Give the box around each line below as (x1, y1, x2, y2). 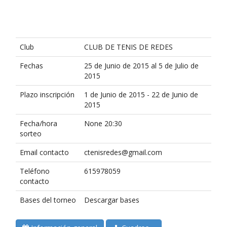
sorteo (20, 129, 42, 138)
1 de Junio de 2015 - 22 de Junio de (84, 90, 198, 99)
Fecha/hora (20, 119, 57, 128)
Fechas (20, 61, 43, 70)
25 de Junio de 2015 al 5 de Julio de (84, 61, 199, 70)
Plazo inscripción (20, 90, 74, 99)
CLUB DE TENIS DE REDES (84, 42, 173, 52)
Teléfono (20, 166, 50, 176)
